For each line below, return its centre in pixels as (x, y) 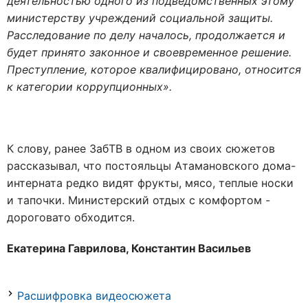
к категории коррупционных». (89, 86)
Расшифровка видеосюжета (94, 295)
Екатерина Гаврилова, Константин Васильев (129, 248)
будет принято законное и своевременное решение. (149, 52)
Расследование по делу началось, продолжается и (146, 35)
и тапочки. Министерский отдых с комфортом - (139, 200)
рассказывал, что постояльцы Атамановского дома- (151, 165)
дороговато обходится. (71, 217)
